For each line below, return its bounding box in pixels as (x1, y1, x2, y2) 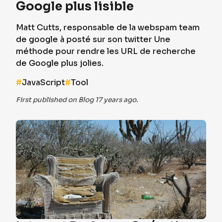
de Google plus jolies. (16, 58, 104, 68)
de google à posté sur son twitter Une (16, 34, 170, 45)
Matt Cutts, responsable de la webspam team (16, 22, 200, 33)
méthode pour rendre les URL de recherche (16, 46, 196, 56)
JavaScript (22, 77, 65, 88)
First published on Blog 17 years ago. (16, 96, 138, 104)
